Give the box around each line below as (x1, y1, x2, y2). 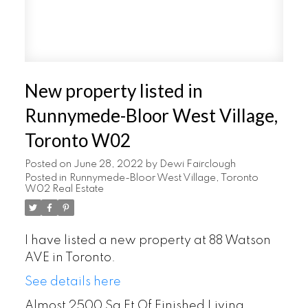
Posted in (24, 173, 67, 184)
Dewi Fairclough (159, 159, 236, 170)
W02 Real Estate (24, 184, 104, 195)
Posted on (24, 159, 74, 170)
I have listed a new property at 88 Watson (24, 234, 271, 247)
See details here (24, 276, 121, 289)
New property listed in (24, 80, 203, 102)
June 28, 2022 (73, 159, 143, 170)
